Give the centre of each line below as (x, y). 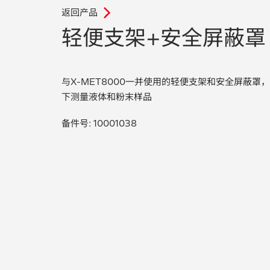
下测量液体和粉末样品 (107, 96)
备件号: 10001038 (99, 123)
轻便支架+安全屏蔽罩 (164, 37)
